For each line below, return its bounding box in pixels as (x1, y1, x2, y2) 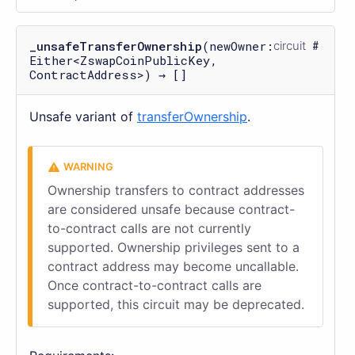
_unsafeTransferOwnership (29, 37, 202, 54)
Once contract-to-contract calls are (47, 277, 261, 293)
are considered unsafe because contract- (47, 200, 295, 217)
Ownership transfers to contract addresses (47, 181, 304, 198)
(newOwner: (202, 37, 273, 54)
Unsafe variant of (29, 108, 137, 124)
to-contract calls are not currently (47, 219, 251, 236)
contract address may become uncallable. (47, 258, 299, 274)
